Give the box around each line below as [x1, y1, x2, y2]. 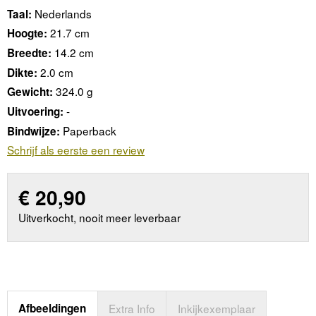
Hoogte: [7, 25, 47, 42]
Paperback [63, 122, 116, 138]
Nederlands [35, 5, 92, 21]
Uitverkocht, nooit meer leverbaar [18, 209, 181, 225]
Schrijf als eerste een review [7, 142, 145, 158]
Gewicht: [7, 84, 53, 100]
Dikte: [7, 64, 37, 80]
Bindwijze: [7, 123, 60, 139]
